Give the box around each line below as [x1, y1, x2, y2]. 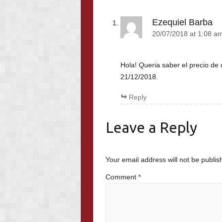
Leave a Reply [105, 118, 197, 136]
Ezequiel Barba [152, 17, 213, 28]
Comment [105, 173, 138, 181]
